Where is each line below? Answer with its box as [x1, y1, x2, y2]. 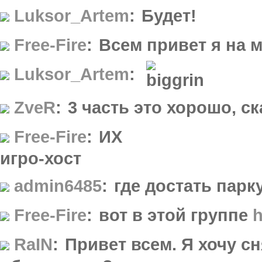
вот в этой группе [99, 205, 253, 225]
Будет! [142, 6, 196, 25]
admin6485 [14, 176, 102, 196]
